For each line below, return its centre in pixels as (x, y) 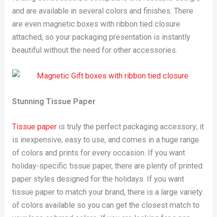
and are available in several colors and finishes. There (103, 11)
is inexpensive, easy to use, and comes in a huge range (106, 139)
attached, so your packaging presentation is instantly (101, 37)
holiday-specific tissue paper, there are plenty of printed (108, 166)
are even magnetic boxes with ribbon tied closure (96, 24)
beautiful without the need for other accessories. (95, 50)
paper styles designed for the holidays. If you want (98, 179)
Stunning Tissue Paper (54, 102)
